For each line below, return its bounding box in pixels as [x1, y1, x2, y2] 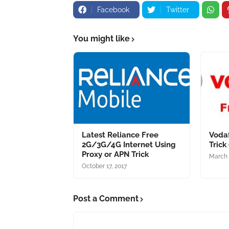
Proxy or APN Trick [82, 150, 149, 159]
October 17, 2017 [82, 163, 127, 170]
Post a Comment [73, 194, 139, 203]
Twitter [166, 6, 189, 14]
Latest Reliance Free [82, 130, 158, 140]
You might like [73, 34, 130, 43]
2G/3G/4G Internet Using [82, 140, 176, 149]
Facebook [97, 6, 129, 14]
